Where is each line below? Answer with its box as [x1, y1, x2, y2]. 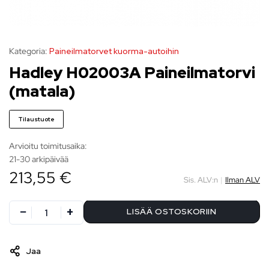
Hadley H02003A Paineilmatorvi [9, 62, 255, 83]
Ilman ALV [225, 174, 260, 185]
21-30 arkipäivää [9, 154, 68, 165]
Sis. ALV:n [184, 174, 218, 185]
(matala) [9, 81, 75, 102]
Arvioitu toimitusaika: [9, 141, 87, 152]
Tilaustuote [18, 115, 55, 124]
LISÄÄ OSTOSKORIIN [127, 206, 217, 217]
